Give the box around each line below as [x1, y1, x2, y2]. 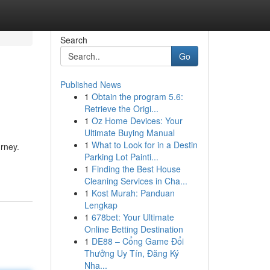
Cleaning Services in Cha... [84, 175, 187, 187]
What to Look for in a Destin [91, 139, 198, 151]
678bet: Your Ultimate [91, 211, 174, 223]
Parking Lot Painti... [84, 151, 159, 163]
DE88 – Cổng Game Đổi [91, 235, 184, 247]
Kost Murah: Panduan [91, 187, 175, 199]
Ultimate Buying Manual [84, 127, 175, 139]
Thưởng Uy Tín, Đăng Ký [84, 247, 179, 259]
